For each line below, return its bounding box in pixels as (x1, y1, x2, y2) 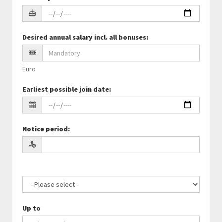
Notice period (22, 124, 68, 133)
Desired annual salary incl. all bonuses (22, 33, 146, 42)
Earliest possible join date (22, 85, 109, 94)
